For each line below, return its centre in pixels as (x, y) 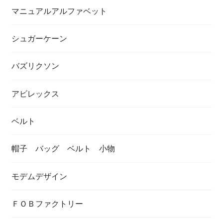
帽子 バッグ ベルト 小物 (63, 148)
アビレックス (35, 93)
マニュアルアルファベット (59, 10)
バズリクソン (35, 66)
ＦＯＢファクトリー (47, 204)
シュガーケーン (39, 38)
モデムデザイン (39, 176)
